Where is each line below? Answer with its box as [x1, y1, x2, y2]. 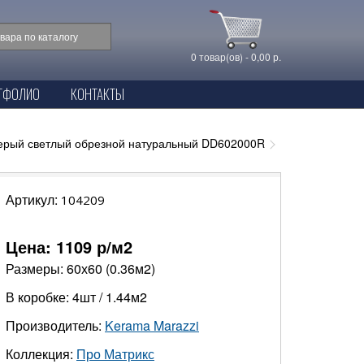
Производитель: [6, 316, 105, 335]
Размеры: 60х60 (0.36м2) [6, 259, 155, 278]
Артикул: [6, 190, 61, 209]
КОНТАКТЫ [70, 84, 124, 104]
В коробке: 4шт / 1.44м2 [6, 288, 147, 306]
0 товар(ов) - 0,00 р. [190, 49, 281, 63]
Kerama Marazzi [105, 316, 199, 335]
